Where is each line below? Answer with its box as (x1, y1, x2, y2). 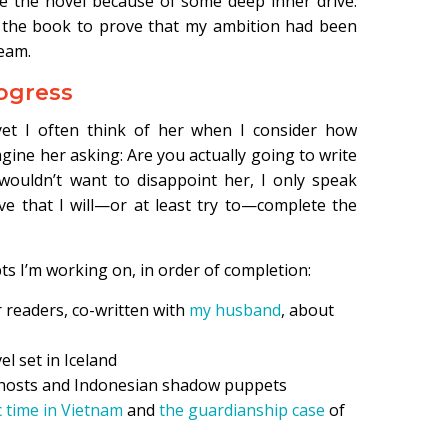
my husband (189, 299, 281, 321)
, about (281, 299, 334, 321)
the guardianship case (159, 399, 325, 421)
